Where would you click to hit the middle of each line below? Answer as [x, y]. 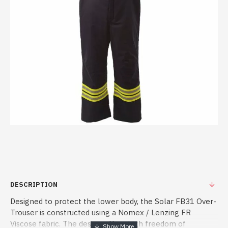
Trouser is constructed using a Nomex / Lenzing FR [101, 212]
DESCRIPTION [34, 184]
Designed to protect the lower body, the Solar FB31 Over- [113, 201]
